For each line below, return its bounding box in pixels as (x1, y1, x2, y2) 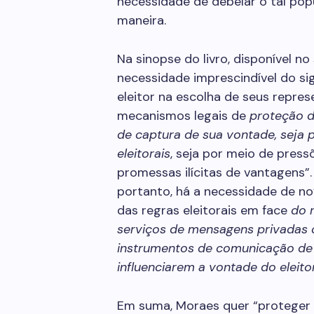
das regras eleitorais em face (117, 202, 291, 219)
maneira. (117, 12, 166, 29)
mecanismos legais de (117, 107, 250, 124)
